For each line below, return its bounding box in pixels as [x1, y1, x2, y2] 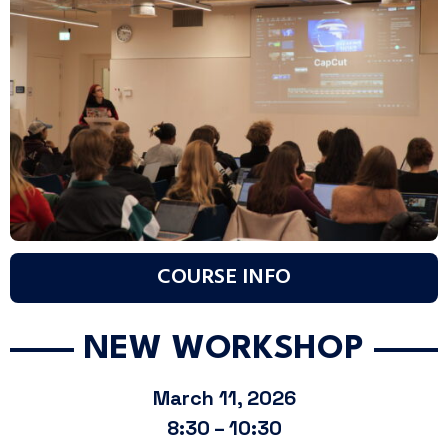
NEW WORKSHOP [84, 332, 364, 366]
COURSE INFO [157, 259, 291, 295]
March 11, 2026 [152, 384, 296, 411]
